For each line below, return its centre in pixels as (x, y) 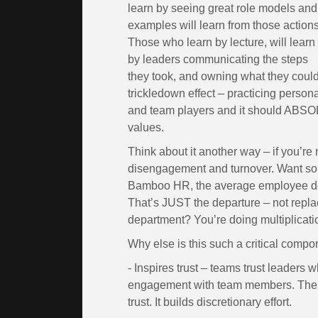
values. (147, 127)
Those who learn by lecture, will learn (221, 42)
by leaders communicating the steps (218, 59)
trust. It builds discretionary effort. (210, 302)
